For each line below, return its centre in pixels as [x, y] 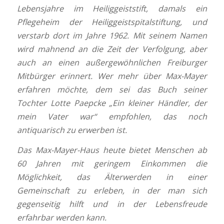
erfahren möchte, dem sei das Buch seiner [112, 89]
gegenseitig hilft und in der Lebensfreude [112, 204]
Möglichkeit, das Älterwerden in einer [112, 177]
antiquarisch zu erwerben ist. [72, 130]
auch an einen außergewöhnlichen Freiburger [112, 62]
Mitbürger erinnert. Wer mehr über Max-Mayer [112, 76]
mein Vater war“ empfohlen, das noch [112, 116]
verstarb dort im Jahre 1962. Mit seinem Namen [112, 35]
